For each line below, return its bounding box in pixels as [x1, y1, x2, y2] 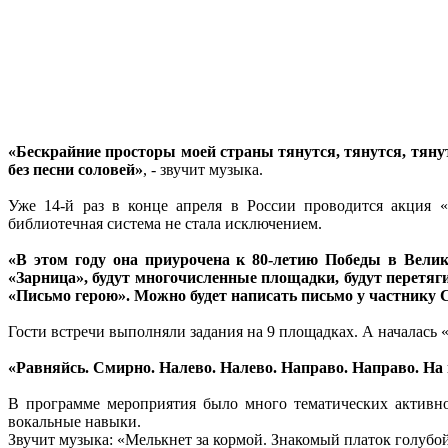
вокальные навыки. [8, 412, 141, 430]
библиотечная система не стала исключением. [8, 214, 322, 232]
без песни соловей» [8, 160, 143, 178]
